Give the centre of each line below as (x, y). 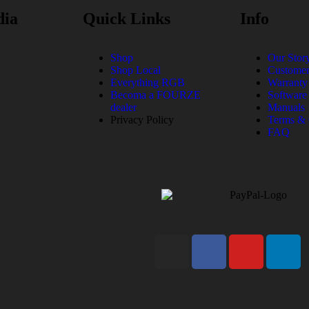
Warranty (288, 82)
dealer (123, 107)
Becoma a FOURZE (156, 94)
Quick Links (127, 18)
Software (287, 94)
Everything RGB (148, 82)
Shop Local (136, 70)
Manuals (286, 107)
